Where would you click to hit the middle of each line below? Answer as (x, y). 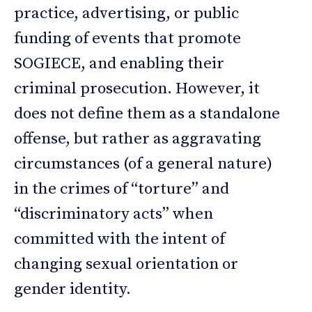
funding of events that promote (127, 38)
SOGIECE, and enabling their (119, 63)
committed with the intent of (119, 239)
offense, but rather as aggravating (138, 139)
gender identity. (72, 289)
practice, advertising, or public (126, 13)
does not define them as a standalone (147, 114)
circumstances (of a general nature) (143, 164)
